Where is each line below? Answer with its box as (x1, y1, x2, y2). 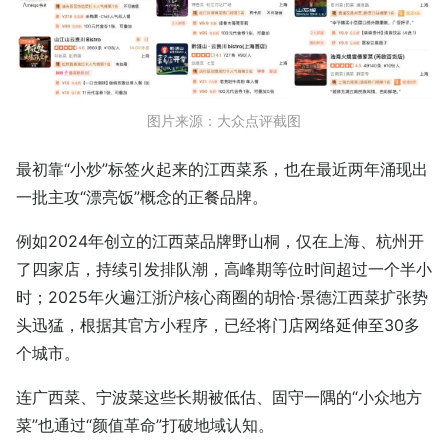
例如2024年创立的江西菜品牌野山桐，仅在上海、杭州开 (16, 231, 424, 252)
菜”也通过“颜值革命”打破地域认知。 (16, 415, 274, 436)
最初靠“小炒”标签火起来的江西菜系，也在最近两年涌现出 (16, 159, 428, 180)
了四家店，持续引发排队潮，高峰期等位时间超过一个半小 (16, 259, 432, 280)
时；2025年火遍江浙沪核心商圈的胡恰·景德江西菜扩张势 (16, 287, 428, 308)
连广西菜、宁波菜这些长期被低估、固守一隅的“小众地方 (16, 387, 422, 408)
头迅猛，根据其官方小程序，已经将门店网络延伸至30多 (16, 315, 420, 336)
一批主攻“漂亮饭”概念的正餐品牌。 (16, 187, 268, 208)
